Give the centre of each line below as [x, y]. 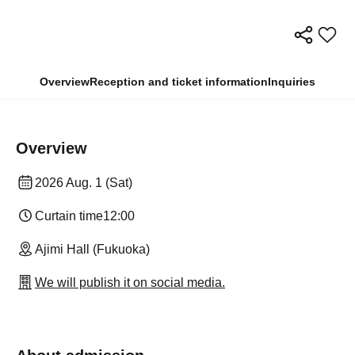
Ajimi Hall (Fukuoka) [92, 249]
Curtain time [69, 216]
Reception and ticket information [179, 81]
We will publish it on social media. [130, 282]
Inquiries [292, 81]
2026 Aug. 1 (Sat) [84, 182]
